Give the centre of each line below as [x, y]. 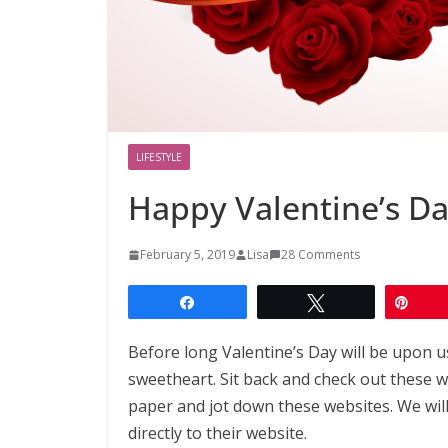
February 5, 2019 [187, 254]
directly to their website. [217, 432]
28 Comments [320, 254]
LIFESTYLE [159, 156]
